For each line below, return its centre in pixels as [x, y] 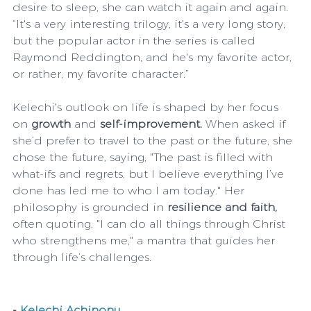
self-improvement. [149, 124]
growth [51, 124]
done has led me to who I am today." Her [130, 190]
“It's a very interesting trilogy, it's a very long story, [151, 24]
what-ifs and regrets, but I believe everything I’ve [150, 174]
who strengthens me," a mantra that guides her [145, 240]
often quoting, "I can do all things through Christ [151, 224]
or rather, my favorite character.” [101, 74]
